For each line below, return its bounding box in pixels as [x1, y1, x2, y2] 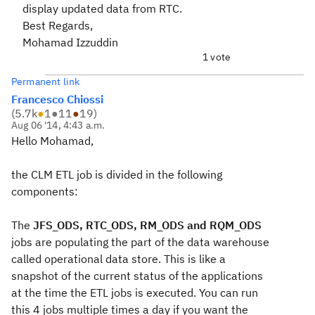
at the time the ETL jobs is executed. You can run [11, 285, 258, 300]
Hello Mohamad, [11, 134, 94, 148]
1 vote [202, 51, 231, 63]
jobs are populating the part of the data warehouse [11, 235, 269, 249]
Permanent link [11, 75, 80, 88]
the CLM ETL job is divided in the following [11, 167, 222, 181]
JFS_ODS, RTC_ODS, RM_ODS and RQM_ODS [33, 218, 262, 232]
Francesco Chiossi [11, 92, 103, 106]
